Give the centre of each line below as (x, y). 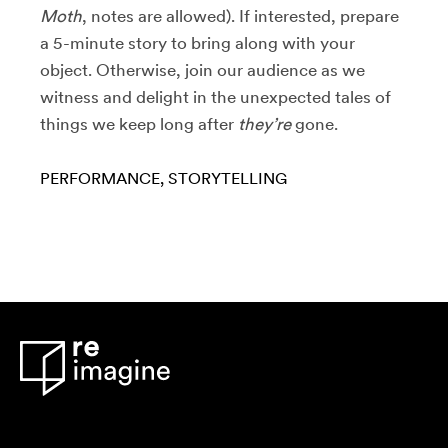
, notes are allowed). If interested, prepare (240, 15)
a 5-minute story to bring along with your (197, 42)
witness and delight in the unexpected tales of (215, 96)
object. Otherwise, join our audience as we (202, 69)
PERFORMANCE (100, 178)
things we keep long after (139, 123)
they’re (266, 123)
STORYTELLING (227, 178)
